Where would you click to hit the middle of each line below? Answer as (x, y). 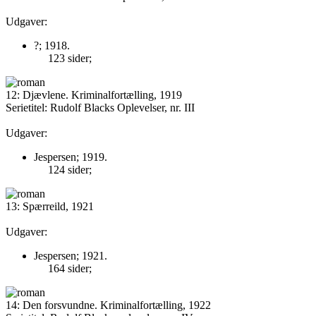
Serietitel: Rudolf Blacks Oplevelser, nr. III (100, 108)
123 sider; (70, 58)
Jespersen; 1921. (71, 256)
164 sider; (70, 268)
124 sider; (70, 170)
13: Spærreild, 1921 (50, 206)
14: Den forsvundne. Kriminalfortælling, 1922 (108, 305)
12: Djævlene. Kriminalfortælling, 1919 (94, 95)
